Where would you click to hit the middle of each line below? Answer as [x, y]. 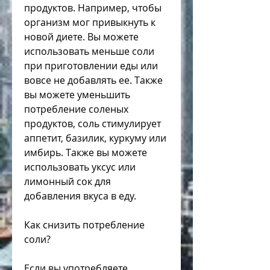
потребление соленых [76, 109]
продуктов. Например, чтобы [93, 8]
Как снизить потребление [84, 225]
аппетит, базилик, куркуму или [95, 138]
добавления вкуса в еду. [81, 196]
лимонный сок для [67, 182]
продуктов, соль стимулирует [93, 124]
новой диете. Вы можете [81, 37]
